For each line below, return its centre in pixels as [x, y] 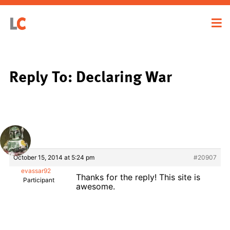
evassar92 [36, 170]
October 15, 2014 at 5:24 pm [54, 157]
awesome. [95, 186]
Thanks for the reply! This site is [138, 177]
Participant [39, 180]
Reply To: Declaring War [91, 76]
